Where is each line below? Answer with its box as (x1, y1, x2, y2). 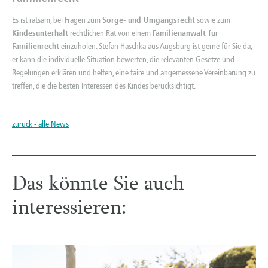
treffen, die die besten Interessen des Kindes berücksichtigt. (12, 80, 196, 91)
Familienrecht (12, 41, 59, 51)
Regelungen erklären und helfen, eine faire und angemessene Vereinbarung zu (12, 67, 255, 78)
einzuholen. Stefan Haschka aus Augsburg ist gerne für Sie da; (59, 41, 252, 51)
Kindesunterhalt (12, 28, 68, 38)
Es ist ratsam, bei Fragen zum (12, 14, 102, 25)
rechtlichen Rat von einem (68, 28, 153, 38)
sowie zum (195, 14, 230, 25)
